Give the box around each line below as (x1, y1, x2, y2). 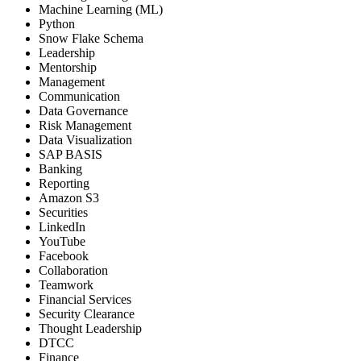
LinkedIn (39, 220, 85, 234)
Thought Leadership (39, 322, 142, 336)
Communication (39, 89, 120, 104)
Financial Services (39, 293, 131, 307)
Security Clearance (39, 307, 135, 322)
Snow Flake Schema (39, 31, 143, 46)
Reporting (39, 176, 89, 191)
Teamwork (39, 278, 93, 293)
